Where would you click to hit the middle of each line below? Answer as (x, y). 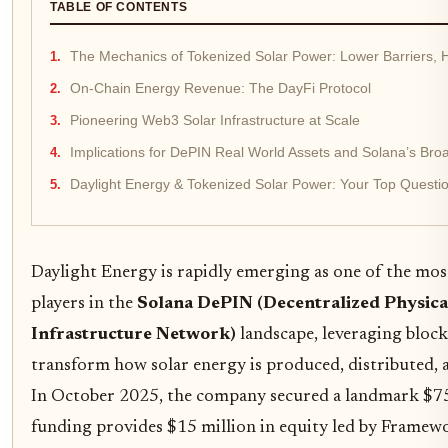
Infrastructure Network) (133, 335)
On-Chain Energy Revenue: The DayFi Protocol (220, 88)
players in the (84, 304)
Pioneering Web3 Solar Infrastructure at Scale (215, 120)
